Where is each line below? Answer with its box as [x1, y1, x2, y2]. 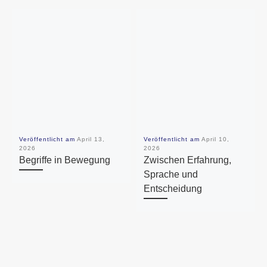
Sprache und [143, 168, 198, 179]
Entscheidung [143, 182, 202, 194]
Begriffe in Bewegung [18, 154, 110, 165]
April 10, [201, 135, 229, 142]
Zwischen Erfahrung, [143, 154, 231, 165]
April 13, [76, 135, 105, 142]
